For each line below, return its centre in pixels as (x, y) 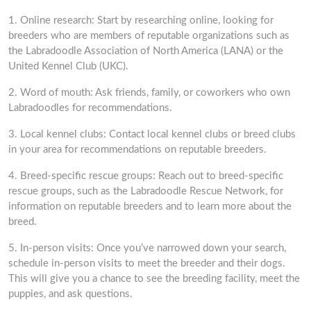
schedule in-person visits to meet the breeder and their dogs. (147, 263)
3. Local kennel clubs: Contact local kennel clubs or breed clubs (152, 134)
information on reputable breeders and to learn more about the (150, 207)
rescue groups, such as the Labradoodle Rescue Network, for (146, 191)
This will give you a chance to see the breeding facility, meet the (154, 279)
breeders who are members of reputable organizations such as (149, 36)
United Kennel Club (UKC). (68, 66)
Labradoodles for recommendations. (90, 108)
